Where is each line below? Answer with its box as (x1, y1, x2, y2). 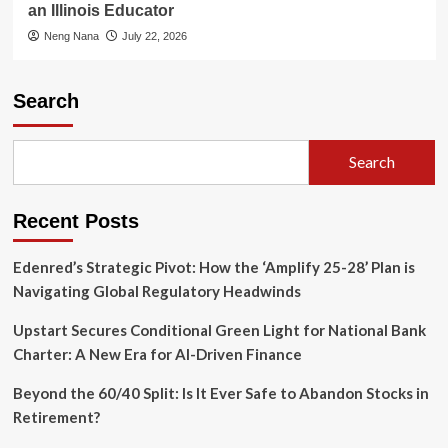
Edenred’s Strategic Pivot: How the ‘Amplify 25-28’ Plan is (12, 257, 415, 276)
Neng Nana (43, 29, 99, 42)
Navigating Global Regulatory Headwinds (12, 281, 301, 300)
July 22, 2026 (121, 29, 187, 42)
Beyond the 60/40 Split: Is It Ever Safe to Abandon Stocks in (12, 383, 429, 402)
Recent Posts (12, 209, 139, 232)
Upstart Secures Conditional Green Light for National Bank (12, 320, 426, 339)
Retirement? (12, 407, 100, 426)
